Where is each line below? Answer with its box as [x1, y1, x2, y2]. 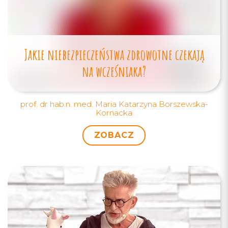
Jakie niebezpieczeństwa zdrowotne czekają [23, 45, 205, 64]
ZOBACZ [94, 130, 134, 140]
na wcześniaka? [82, 62, 146, 81]
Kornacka [96, 107, 132, 118]
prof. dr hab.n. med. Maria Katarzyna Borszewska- [20, 99, 208, 109]
